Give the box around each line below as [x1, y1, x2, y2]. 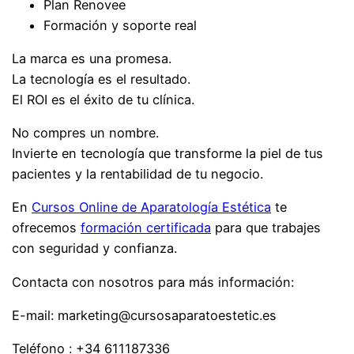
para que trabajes [211, 220, 322, 236]
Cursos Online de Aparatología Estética [32, 199, 272, 216]
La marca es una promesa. [12, 50, 172, 66]
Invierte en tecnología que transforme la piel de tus [12, 145, 324, 162]
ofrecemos [12, 220, 81, 236]
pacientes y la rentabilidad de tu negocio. [12, 166, 264, 183]
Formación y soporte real [43, 17, 198, 33]
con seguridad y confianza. [12, 240, 178, 257]
